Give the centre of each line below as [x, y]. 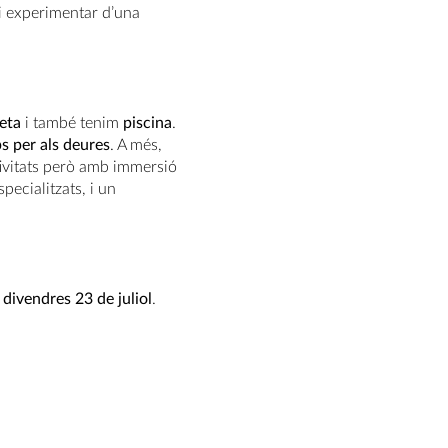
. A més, [136, 145]
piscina [147, 123]
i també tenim [72, 123]
